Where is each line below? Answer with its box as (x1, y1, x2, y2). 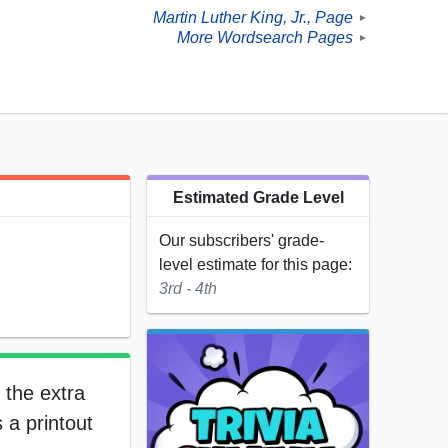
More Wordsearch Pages (177, 29, 353, 47)
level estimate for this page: (159, 256, 352, 274)
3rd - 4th (159, 280, 217, 298)
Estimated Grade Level (172, 189, 344, 207)
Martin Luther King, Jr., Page (153, 9, 353, 27)
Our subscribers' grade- (159, 232, 324, 250)
